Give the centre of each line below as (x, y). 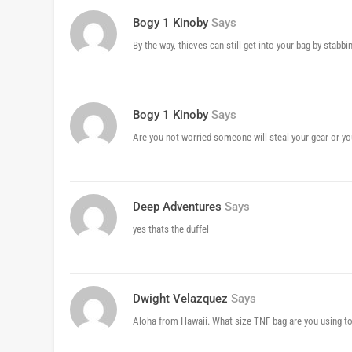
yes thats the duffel (171, 229)
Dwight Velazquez (180, 299)
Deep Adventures (177, 207)
